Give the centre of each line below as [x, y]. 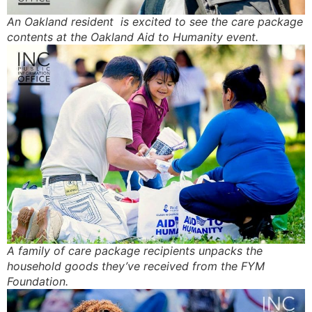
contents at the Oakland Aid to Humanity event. [133, 37]
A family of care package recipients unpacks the [135, 251]
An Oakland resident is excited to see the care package [155, 22]
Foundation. [38, 282]
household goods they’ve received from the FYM [136, 266]
